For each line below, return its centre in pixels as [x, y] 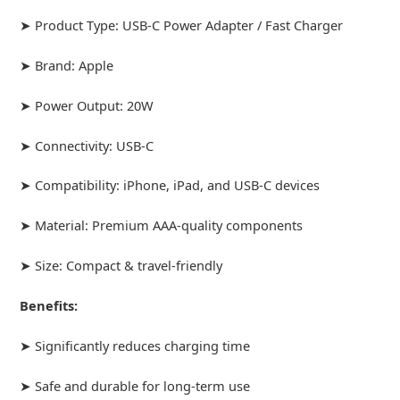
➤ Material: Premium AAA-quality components [162, 225]
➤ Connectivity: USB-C [87, 145]
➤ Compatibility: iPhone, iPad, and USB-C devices [170, 185]
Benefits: [49, 306]
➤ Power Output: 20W [87, 105]
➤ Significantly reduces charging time [135, 345]
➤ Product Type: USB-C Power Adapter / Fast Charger [182, 25]
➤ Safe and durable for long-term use [135, 385]
